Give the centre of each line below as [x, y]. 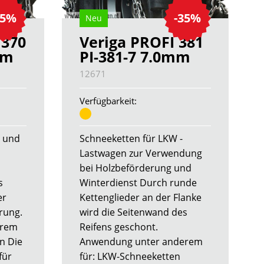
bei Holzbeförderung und [135, 168]
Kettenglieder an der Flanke [140, 198]
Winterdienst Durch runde [138, 183]
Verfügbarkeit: [108, 101]
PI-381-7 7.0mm [135, 57]
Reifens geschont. [118, 227]
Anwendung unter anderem [141, 242]
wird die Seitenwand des [133, 212]
